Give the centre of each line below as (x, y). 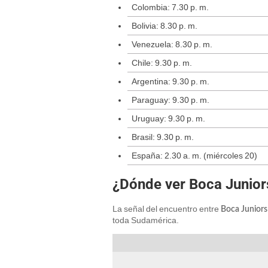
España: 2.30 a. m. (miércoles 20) (194, 156)
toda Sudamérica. (146, 220)
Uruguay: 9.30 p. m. (168, 119)
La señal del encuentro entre (167, 209)
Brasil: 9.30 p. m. (163, 137)
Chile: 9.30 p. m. (162, 63)
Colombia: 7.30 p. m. (170, 7)
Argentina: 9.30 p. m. (170, 82)
